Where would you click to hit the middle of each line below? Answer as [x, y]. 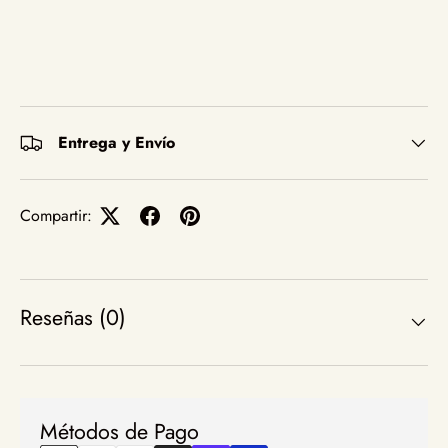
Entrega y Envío [116, 142]
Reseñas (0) [73, 317]
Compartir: [56, 215]
